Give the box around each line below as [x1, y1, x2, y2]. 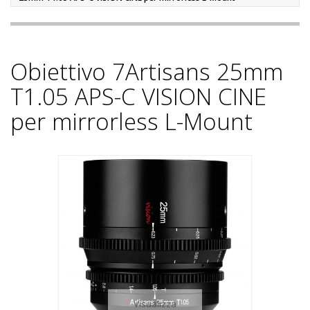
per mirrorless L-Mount [10, 106, 253, 137]
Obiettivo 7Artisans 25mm [10, 56, 283, 87]
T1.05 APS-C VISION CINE [10, 81, 266, 112]
